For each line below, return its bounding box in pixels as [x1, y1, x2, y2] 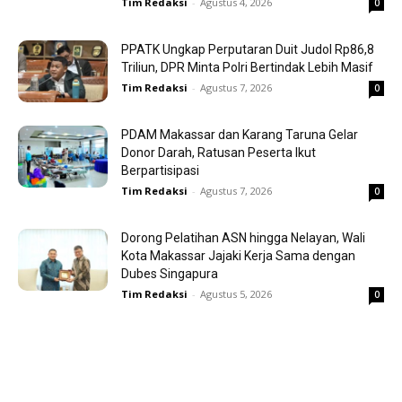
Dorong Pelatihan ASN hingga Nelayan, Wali [121, 231, 365, 246]
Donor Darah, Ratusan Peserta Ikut [121, 145, 316, 161]
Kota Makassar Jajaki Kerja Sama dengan [121, 249, 355, 264]
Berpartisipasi [121, 163, 199, 179]
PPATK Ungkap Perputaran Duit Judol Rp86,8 [121, 42, 374, 57]
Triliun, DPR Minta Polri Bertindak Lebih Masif [121, 60, 373, 75]
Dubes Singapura [121, 267, 218, 282]
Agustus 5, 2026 [200, 287, 272, 301]
